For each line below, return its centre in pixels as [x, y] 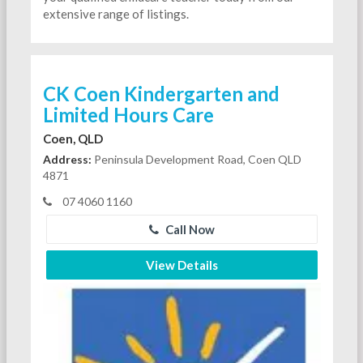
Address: [67, 159]
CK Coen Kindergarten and [161, 93]
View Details [181, 265]
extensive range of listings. [115, 13]
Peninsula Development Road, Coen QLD [196, 159]
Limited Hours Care [128, 114]
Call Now [188, 229]
